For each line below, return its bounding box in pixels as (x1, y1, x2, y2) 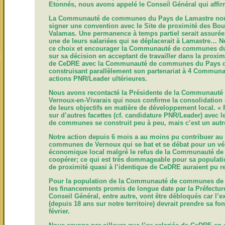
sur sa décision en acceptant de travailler (49, 52, 178, 60)
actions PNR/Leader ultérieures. (49, 74, 147, 82)
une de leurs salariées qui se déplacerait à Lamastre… (49, 37, 219, 45)
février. (49, 207, 70, 215)
